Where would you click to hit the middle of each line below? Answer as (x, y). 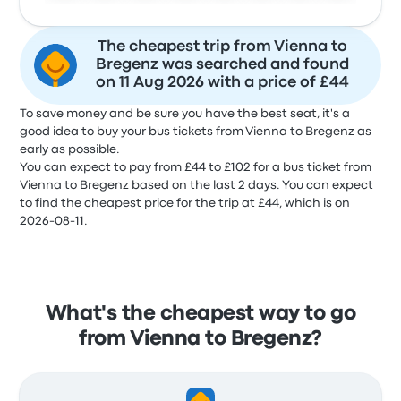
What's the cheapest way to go (200, 314)
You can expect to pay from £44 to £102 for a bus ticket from (196, 167)
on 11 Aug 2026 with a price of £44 (222, 83)
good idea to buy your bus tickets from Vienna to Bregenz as (196, 132)
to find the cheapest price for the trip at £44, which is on (185, 203)
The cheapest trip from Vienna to (222, 47)
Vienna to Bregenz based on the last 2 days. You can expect (197, 185)
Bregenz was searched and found (222, 65)
